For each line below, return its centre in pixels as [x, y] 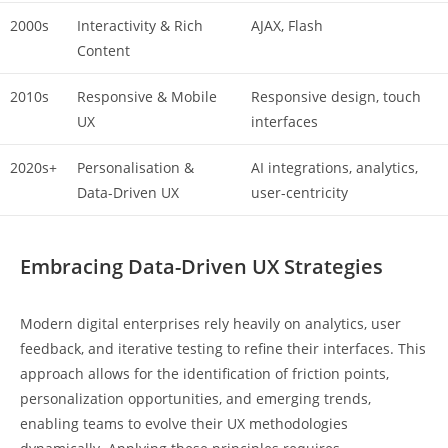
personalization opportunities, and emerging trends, [195, 398]
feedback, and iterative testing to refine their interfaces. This [223, 348]
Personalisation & [135, 168]
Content [103, 51]
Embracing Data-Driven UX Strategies [201, 266]
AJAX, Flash [287, 26]
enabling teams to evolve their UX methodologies [184, 423]
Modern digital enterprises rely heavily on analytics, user [210, 323]
